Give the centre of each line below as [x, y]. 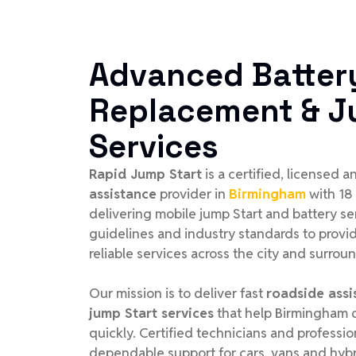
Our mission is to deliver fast [178, 294]
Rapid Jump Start [145, 174]
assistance [123, 194]
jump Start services [151, 313]
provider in [193, 194]
